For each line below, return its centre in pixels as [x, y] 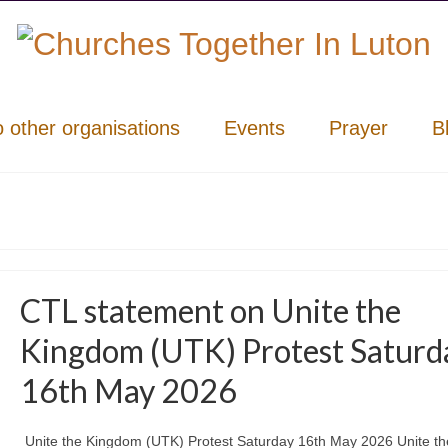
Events [254, 127]
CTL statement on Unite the [210, 310]
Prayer [358, 127]
